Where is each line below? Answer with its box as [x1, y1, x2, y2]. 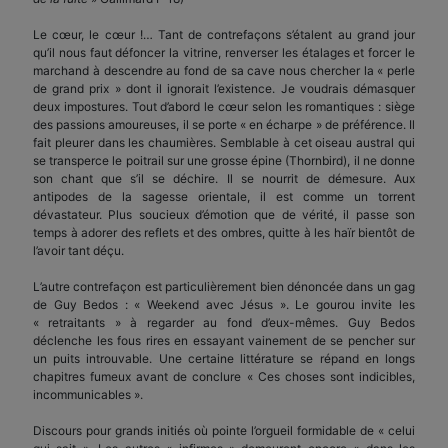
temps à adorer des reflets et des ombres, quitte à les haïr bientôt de [33, 224, 415, 240]
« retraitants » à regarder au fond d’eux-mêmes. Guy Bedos [33, 314, 415, 330]
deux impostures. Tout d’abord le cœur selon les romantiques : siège [33, 98, 415, 114]
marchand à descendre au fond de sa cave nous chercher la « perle [33, 62, 415, 78]
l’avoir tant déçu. [33, 242, 124, 258]
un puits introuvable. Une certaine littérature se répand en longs [33, 350, 415, 366]
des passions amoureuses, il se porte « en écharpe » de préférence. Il [33, 116, 415, 132]
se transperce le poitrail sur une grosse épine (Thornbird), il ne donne [33, 152, 415, 168]
